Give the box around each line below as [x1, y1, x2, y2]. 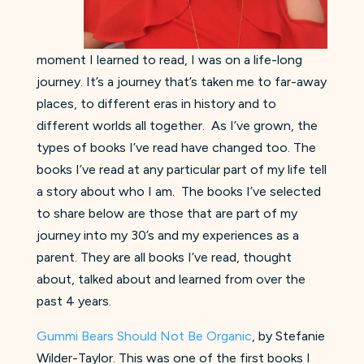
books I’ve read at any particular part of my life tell [36, 161, 327, 177]
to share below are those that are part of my [36, 205, 297, 221]
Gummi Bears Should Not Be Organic [36, 327, 252, 344]
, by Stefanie [251, 327, 325, 344]
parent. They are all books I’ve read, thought [36, 249, 292, 265]
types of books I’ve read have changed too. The [36, 139, 316, 155]
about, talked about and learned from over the [36, 271, 305, 287]
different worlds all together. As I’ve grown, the [36, 117, 318, 133]
